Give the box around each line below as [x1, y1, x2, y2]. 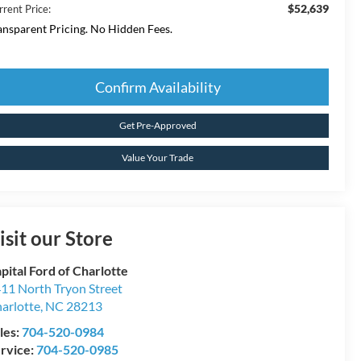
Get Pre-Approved [118, 119, 197, 132]
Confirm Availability [94, 78, 221, 97]
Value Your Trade [122, 151, 193, 164]
